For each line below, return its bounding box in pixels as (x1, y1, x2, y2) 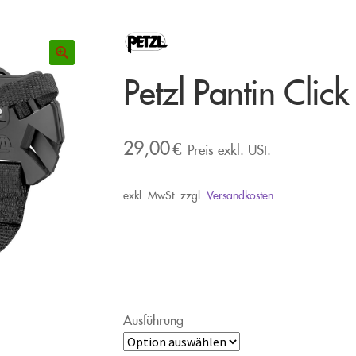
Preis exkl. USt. (187, 131, 271, 163)
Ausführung (122, 303, 184, 333)
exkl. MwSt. (122, 180, 177, 207)
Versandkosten (206, 180, 273, 207)
